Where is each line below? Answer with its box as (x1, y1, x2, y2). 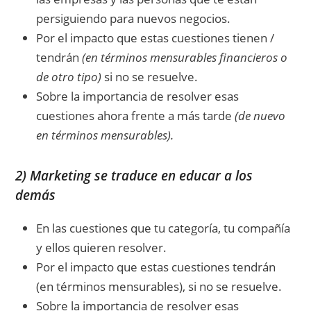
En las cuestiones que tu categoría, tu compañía (36, 219, 291, 236)
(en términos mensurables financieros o (82, 49, 288, 65)
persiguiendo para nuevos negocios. (36, 10, 231, 26)
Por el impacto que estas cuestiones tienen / (36, 29, 275, 46)
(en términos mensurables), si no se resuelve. (36, 278, 283, 294)
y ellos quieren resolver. (36, 239, 167, 255)
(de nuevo (235, 107, 286, 124)
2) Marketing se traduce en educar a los (15, 166, 253, 185)
